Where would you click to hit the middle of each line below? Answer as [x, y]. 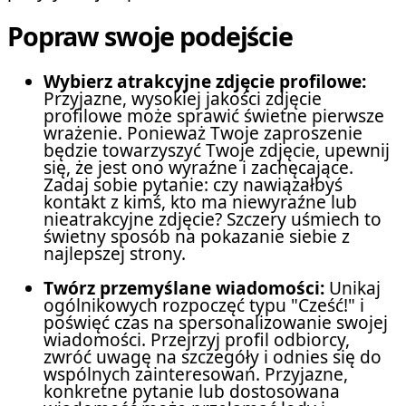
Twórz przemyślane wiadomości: [184, 289]
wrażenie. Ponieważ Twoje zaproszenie [203, 134]
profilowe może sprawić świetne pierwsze [214, 116]
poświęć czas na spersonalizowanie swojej [216, 323]
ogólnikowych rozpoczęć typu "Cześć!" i [204, 306]
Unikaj [353, 289]
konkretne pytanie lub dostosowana [192, 392]
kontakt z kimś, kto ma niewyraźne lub [200, 203]
